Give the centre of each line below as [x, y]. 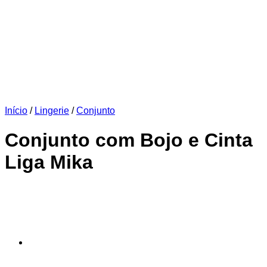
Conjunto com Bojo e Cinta [129, 140]
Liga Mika [49, 162]
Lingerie [52, 111]
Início [16, 111]
